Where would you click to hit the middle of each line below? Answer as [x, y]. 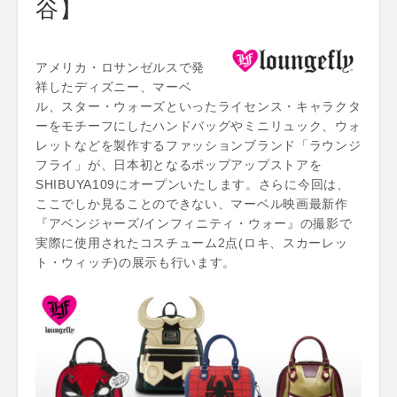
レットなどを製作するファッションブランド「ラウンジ [198, 145]
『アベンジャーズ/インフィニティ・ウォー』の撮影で [194, 223]
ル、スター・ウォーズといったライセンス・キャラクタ [198, 106]
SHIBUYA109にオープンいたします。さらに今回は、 [193, 184]
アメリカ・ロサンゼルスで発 [121, 67]
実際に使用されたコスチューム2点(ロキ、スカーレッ [192, 242]
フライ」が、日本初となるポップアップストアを [179, 164]
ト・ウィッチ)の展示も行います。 [136, 262]
